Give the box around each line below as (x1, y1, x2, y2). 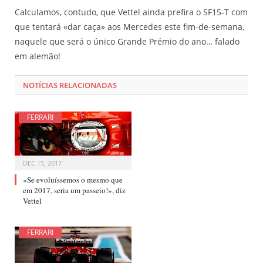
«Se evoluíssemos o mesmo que (23, 174, 123, 186)
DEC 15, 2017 (23, 159, 62, 168)
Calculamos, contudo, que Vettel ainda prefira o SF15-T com (15, 6, 248, 18)
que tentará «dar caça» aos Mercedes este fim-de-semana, (15, 21, 244, 32)
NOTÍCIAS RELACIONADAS (23, 79, 117, 90)
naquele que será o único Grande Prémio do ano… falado (15, 35, 240, 47)
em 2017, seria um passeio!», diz (23, 185, 126, 196)
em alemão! (15, 50, 60, 62)
